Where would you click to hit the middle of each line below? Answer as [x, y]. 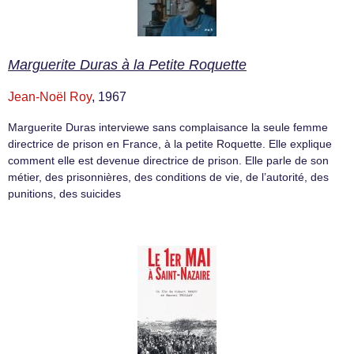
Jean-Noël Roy [50, 97]
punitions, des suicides [64, 194]
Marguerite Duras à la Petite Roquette [127, 65]
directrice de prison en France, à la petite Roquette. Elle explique [170, 144]
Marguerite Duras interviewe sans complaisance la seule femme [168, 128]
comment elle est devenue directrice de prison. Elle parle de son [168, 161]
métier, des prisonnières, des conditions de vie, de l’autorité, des [168, 177]
